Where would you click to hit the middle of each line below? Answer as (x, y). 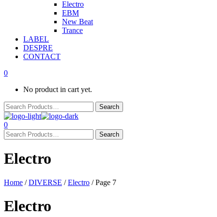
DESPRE (38, 48)
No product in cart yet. (58, 89)
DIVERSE (45, 182)
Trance (72, 30)
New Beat (77, 22)
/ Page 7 (103, 182)
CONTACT (42, 56)
